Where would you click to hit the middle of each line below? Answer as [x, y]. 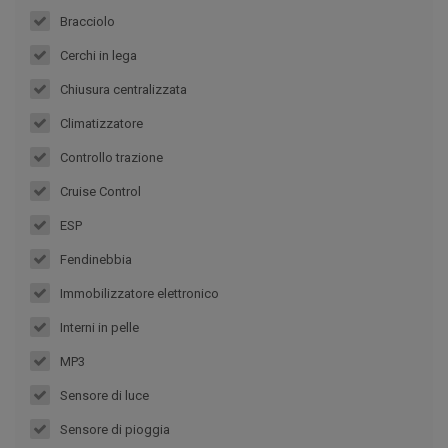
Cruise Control [100, 192]
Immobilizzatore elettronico [139, 294]
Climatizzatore [101, 124]
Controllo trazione [111, 158]
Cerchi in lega [98, 56]
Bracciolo [87, 22]
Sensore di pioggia [115, 430]
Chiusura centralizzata [123, 90]
